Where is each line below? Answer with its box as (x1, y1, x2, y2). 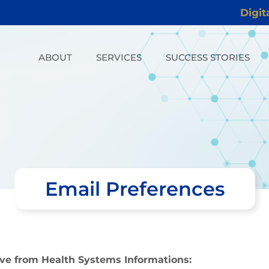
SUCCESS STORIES (166, 51, 250, 63)
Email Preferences (44, 177, 225, 201)
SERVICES (96, 51, 142, 63)
